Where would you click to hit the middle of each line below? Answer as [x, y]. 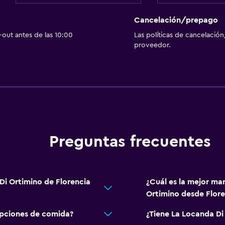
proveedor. [152, 45]
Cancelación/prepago [176, 20]
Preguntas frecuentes [130, 142]
